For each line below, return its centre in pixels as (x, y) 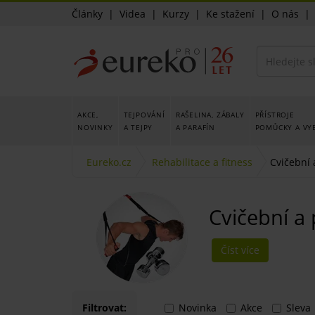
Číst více (240, 250)
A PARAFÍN (195, 127)
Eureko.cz (109, 162)
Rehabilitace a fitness (202, 162)
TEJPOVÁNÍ (144, 115)
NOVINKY (95, 127)
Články (87, 14)
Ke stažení (230, 14)
